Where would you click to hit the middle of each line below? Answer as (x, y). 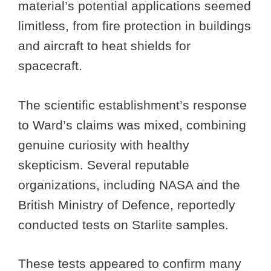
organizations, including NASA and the (129, 184)
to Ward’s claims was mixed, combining (132, 125)
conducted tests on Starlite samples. (125, 224)
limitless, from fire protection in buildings (135, 26)
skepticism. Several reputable (104, 165)
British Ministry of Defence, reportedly (127, 204)
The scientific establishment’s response (132, 105)
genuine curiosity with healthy (104, 145)
